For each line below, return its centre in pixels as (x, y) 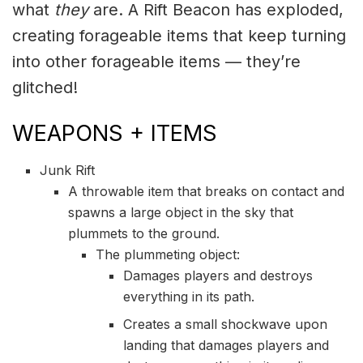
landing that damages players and (226, 345)
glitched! (45, 88)
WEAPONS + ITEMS (115, 134)
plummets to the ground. (143, 233)
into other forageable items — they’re (156, 62)
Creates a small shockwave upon (226, 324)
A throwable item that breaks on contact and (206, 191)
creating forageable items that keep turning (179, 36)
